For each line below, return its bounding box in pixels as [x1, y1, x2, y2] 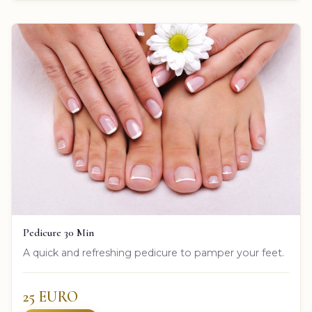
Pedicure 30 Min [23, 226, 94, 239]
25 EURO [23, 287, 78, 306]
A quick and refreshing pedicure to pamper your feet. [23, 246, 284, 259]
